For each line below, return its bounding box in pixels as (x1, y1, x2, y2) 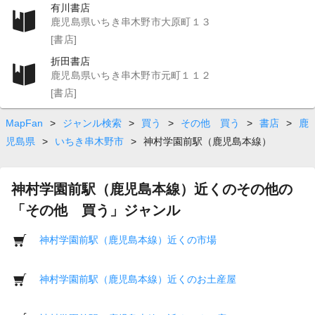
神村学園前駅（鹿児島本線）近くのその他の (11, 181, 292, 198)
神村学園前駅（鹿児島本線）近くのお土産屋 (39, 273, 236, 285)
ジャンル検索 (63, 117, 122, 129)
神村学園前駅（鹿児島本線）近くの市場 (39, 233, 217, 245)
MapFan (6, 117, 43, 129)
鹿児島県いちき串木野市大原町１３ (51, 16, 211, 28)
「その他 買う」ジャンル (11, 202, 180, 219)
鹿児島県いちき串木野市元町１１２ (51, 70, 211, 82)
